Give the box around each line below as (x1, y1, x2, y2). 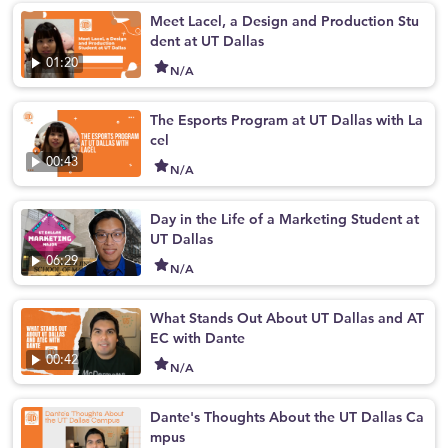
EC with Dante (150, 329, 246, 347)
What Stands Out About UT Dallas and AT (150, 309, 425, 327)
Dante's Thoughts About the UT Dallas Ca (150, 408, 425, 426)
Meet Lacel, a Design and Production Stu (150, 12, 420, 30)
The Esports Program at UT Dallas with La (150, 111, 424, 129)
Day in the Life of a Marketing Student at (150, 210, 420, 228)
